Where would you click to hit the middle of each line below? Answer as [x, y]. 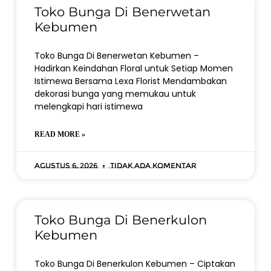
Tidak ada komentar [152, 165]
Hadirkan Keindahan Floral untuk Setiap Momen [133, 68]
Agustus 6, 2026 [67, 165]
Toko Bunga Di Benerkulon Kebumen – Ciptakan [135, 264]
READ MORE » [60, 134]
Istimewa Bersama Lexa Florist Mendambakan [130, 81]
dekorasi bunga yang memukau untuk [115, 94]
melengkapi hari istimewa [88, 106]
